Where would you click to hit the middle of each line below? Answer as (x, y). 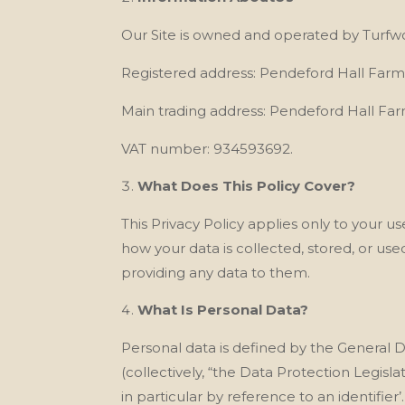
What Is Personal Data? (223, 309)
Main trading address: (194, 110)
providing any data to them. (216, 272)
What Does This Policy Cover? (247, 185)
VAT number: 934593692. (207, 148)
